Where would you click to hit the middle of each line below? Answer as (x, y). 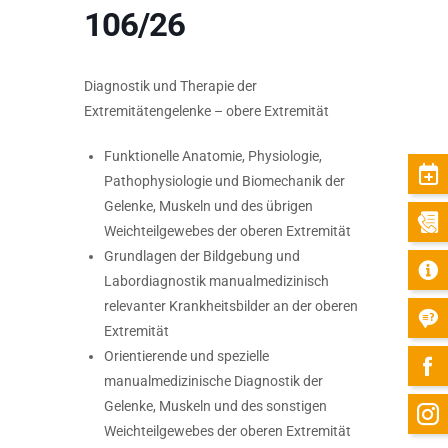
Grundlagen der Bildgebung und (202, 256)
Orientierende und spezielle (186, 356)
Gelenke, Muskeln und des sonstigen (215, 406)
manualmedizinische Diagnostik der (213, 381)
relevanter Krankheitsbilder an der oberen (231, 306)
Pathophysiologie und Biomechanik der (224, 181)
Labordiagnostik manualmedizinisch (216, 281)
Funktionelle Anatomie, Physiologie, (213, 156)
